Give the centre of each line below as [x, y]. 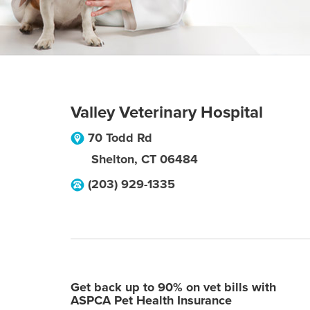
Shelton [113, 159]
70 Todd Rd [120, 138]
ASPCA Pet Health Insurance [151, 300]
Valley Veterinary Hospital [167, 112]
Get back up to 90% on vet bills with [173, 287]
